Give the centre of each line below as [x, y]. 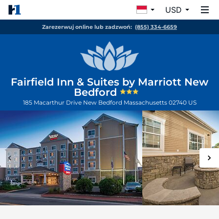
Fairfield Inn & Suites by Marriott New [109, 82]
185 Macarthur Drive [53, 102]
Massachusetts [146, 102]
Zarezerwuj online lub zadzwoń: [87, 27]
